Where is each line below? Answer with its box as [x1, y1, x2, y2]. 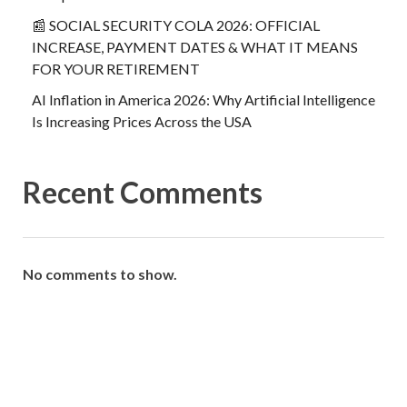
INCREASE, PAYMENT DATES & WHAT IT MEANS [32, 37, 358, 55]
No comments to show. [23, 264, 177, 283]
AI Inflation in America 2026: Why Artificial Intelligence [32, 90, 375, 108]
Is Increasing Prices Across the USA [32, 112, 252, 130]
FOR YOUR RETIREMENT [32, 59, 200, 77]
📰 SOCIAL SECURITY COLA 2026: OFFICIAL [32, 15, 320, 34]
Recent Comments [23, 174, 263, 210]
